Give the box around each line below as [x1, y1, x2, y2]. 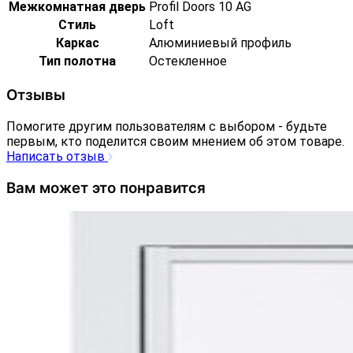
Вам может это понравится [6, 178, 206, 197]
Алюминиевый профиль [149, 35, 292, 51]
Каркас [55, 35, 99, 51]
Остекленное [149, 54, 227, 69]
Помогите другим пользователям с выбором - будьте [6, 118, 327, 134]
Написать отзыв [6, 148, 108, 164]
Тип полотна [39, 54, 116, 69]
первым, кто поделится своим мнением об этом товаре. [6, 133, 344, 149]
